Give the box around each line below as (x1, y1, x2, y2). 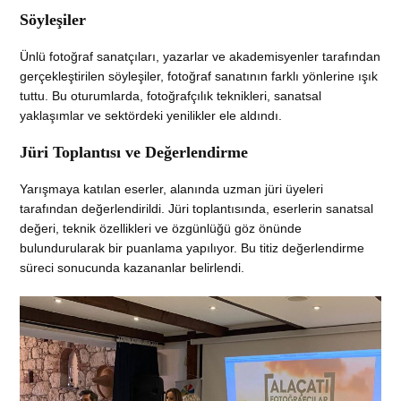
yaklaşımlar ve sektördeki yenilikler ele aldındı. (20, 107, 283, 123)
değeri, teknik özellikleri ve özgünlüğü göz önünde (20, 220, 303, 235)
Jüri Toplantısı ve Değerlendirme (20, 142, 249, 161)
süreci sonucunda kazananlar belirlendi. (20, 260, 245, 275)
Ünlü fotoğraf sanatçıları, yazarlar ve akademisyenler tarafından (20, 48, 381, 64)
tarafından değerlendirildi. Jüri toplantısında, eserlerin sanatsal (20, 200, 374, 216)
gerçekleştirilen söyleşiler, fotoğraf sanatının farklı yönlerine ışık (20, 68, 379, 83)
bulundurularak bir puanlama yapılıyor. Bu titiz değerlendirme (20, 240, 365, 255)
